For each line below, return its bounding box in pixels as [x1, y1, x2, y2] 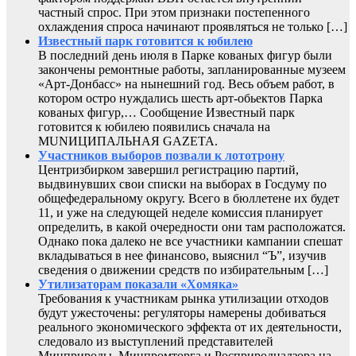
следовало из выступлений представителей [38, 334, 273, 348]
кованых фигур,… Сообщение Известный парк [38, 105, 295, 119]
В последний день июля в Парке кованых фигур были [38, 48, 332, 62]
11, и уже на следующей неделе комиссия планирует [38, 205, 323, 219]
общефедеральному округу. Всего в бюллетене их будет [38, 191, 339, 205]
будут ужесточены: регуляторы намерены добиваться [38, 305, 326, 319]
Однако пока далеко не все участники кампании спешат [38, 234, 342, 248]
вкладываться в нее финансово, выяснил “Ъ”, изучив [38, 248, 327, 262]
